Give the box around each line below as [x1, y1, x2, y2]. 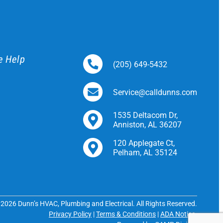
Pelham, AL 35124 [112, 148, 177, 158]
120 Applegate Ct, [112, 138, 175, 148]
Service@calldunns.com [112, 87, 197, 97]
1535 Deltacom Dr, [112, 111, 178, 120]
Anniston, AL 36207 [112, 120, 182, 130]
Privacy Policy [48, 210, 92, 218]
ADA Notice [160, 210, 195, 218]
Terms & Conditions [96, 210, 156, 218]
